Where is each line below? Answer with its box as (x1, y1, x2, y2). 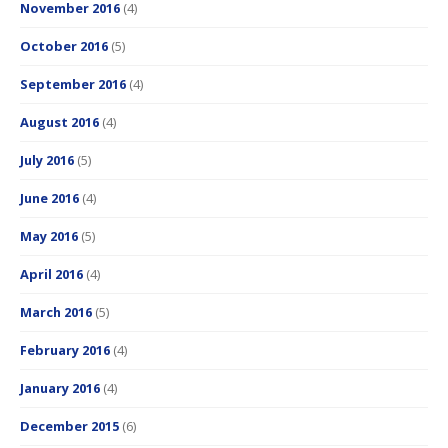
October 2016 (20, 37, 108, 56)
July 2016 (20, 151, 74, 170)
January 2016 (20, 379, 100, 398)
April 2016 (20, 265, 83, 284)
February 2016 (20, 341, 110, 360)
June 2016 (20, 189, 79, 208)
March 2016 (20, 303, 92, 322)
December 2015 (20, 417, 119, 436)
